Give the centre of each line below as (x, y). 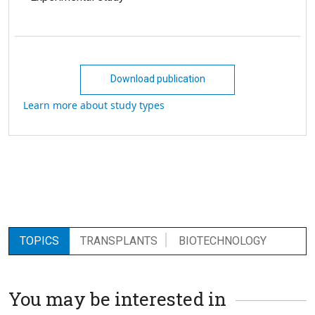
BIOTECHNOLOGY (223, 240)
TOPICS (39, 240)
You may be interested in (117, 298)
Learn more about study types (94, 105)
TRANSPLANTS (119, 240)
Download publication (157, 78)
